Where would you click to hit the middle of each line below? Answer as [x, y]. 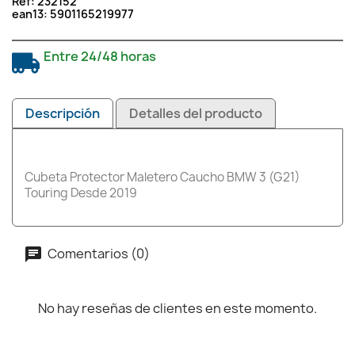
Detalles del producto [196, 113]
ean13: [31, 14]
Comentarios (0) [97, 253]
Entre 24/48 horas [100, 56]
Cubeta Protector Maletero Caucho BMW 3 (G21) [162, 177]
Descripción [63, 113]
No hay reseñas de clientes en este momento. [177, 308]
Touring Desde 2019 [81, 193]
